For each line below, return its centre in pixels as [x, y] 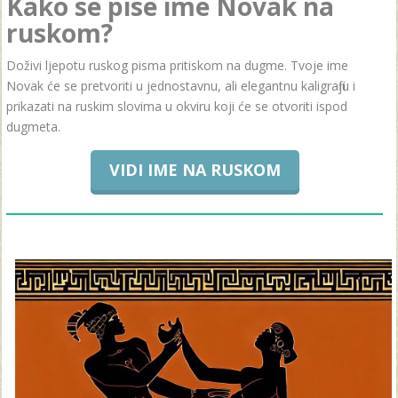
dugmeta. [33, 126]
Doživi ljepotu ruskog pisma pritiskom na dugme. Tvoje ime [177, 65]
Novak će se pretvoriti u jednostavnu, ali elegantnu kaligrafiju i [181, 85]
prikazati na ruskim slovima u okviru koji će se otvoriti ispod [177, 106]
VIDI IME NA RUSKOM [195, 169]
